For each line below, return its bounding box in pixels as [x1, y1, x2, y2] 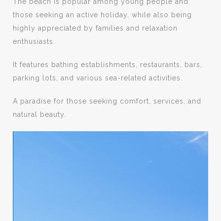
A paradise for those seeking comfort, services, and [13, 97, 202, 105]
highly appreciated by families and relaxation [13, 24, 178, 32]
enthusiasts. [13, 37, 56, 45]
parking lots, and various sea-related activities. [13, 74, 183, 82]
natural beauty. [13, 110, 67, 118]
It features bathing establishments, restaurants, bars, [13, 61, 203, 69]
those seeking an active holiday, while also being [13, 11, 192, 19]
